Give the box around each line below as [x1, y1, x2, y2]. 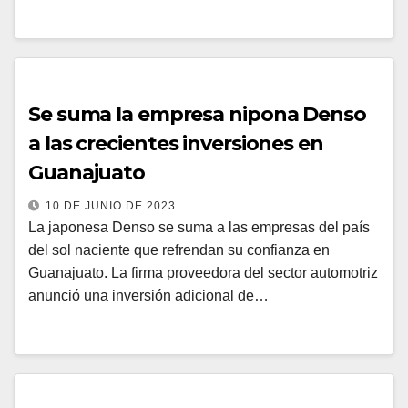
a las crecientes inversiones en [28, 131, 323, 156]
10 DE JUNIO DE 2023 [46, 199, 176, 212]
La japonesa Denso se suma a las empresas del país [28, 219, 370, 235]
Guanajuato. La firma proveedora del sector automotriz [28, 265, 378, 280]
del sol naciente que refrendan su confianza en [28, 242, 330, 258]
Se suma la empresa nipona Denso [28, 102, 366, 127]
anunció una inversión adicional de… [28, 288, 269, 303]
